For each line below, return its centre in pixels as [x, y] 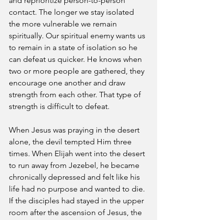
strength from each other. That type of [76, 95]
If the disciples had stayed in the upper [77, 201]
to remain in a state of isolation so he [74, 47]
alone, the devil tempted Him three [71, 142]
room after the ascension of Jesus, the [76, 212]
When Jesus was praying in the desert [75, 130]
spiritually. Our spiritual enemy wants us [78, 36]
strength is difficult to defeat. [59, 106]
